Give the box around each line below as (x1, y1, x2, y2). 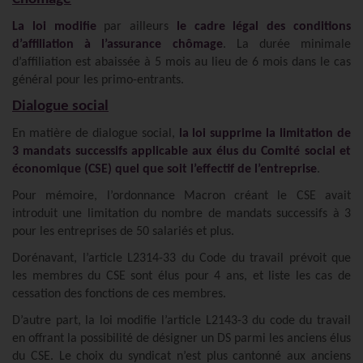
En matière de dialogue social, (12, 126, 179, 140)
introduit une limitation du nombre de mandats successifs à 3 (12, 207, 351, 220)
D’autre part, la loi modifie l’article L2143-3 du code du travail (12, 314, 351, 327)
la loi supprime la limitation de (178, 126, 351, 140)
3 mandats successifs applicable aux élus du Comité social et (12, 144, 351, 158)
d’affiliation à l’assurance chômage (12, 37, 223, 51)
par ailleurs (96, 19, 177, 33)
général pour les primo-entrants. (12, 73, 184, 87)
